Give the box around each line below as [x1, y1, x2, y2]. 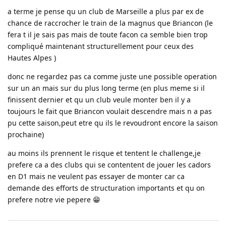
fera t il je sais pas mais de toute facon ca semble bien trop [8, 29, 208, 39]
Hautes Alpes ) [8, 52, 56, 63]
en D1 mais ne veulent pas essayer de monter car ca [8, 171, 185, 181]
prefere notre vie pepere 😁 [8, 194, 100, 204]
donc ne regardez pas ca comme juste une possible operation [8, 71, 217, 81]
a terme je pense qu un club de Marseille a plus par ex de [8, 6, 204, 16]
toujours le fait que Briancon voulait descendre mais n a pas [8, 106, 212, 116]
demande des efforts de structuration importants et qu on [8, 183, 205, 193]
